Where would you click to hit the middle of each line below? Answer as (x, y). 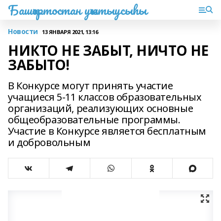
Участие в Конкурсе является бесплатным (107, 131)
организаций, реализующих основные (101, 108)
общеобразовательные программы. (94, 120)
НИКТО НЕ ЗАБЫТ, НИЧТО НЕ (108, 50)
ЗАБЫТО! (39, 65)
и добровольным (49, 142)
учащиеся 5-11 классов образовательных (105, 97)
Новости (23, 31)
